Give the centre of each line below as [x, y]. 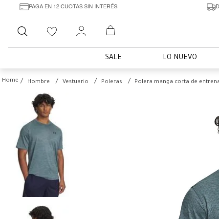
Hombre [39, 82]
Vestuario [76, 82]
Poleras [112, 82]
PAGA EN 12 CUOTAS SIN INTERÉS [73, 6]
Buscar [48, 26]
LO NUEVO [180, 58]
